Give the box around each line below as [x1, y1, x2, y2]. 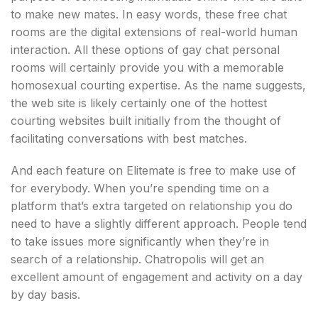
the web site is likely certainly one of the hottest [11, 96, 267, 110]
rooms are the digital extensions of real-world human [11, 25, 297, 39]
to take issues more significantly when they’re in [11, 234, 269, 248]
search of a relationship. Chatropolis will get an [11, 252, 264, 266]
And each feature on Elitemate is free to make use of [11, 163, 296, 177]
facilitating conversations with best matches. [11, 131, 247, 146]
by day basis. [11, 287, 80, 302]
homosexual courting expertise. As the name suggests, [11, 78, 306, 92]
